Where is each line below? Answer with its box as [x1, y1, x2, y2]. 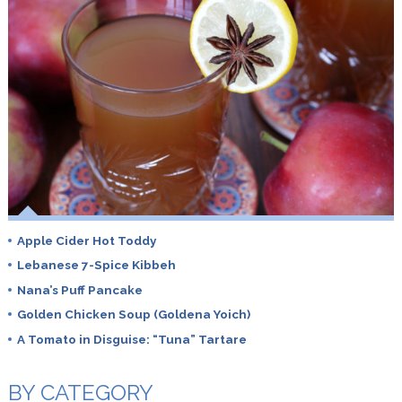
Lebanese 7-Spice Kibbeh [16, 258, 176, 273]
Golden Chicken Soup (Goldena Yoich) [16, 307, 250, 322]
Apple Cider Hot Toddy [16, 233, 156, 249]
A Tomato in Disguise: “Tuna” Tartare [16, 331, 247, 346]
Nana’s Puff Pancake [16, 282, 143, 297]
